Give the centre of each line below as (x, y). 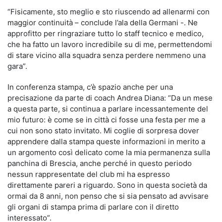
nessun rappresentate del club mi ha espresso (89, 174)
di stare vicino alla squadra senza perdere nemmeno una (107, 55)
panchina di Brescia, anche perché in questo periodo (100, 163)
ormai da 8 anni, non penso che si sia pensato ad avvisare (108, 196)
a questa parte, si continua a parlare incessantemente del (108, 109)
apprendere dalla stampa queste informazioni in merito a (106, 141)
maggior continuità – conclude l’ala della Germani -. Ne (103, 23)
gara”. (17, 66)
